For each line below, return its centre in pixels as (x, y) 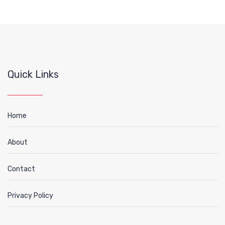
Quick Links (33, 74)
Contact (21, 169)
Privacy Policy (30, 195)
